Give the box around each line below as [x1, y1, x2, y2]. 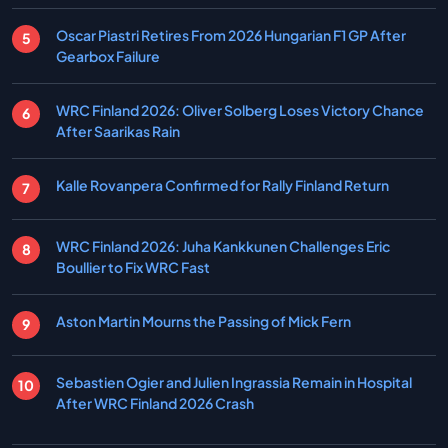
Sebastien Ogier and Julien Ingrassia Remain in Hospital [56, 372, 412, 391]
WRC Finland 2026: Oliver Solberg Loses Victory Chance [56, 100, 424, 119]
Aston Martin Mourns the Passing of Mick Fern [56, 311, 351, 330]
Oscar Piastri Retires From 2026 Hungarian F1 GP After [56, 25, 406, 44]
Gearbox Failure [56, 46, 160, 65]
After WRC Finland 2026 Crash [56, 393, 254, 412]
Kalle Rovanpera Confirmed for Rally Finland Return [56, 175, 389, 194]
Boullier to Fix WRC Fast [56, 257, 210, 276]
